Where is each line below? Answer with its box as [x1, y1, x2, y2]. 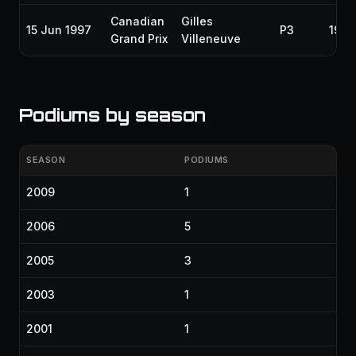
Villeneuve [181, 32, 241, 45]
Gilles [181, 14, 213, 28]
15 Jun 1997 [26, 23, 91, 37]
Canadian [110, 14, 164, 28]
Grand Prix [110, 32, 168, 45]
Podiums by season [19, 104, 206, 126]
